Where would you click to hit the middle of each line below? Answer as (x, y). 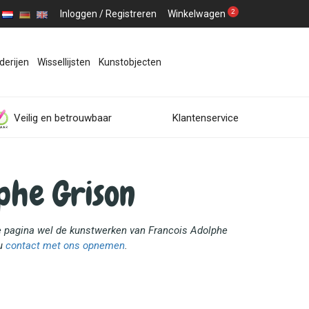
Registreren (131, 14)
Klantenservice (206, 118)
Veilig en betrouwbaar (63, 118)
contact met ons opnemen (65, 246)
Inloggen (79, 14)
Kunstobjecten (130, 62)
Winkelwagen (197, 14)
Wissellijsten (63, 62)
